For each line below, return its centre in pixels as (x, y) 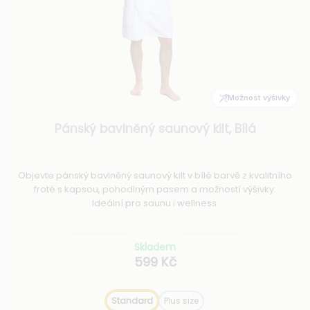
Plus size (181, 300)
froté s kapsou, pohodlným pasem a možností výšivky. (155, 189)
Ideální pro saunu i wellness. (155, 203)
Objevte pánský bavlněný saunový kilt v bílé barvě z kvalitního (155, 175)
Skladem (155, 247)
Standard (132, 300)
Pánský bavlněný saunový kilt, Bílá (155, 128)
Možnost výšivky (259, 98)
